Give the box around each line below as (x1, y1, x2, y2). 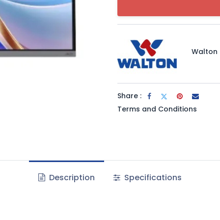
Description (47, 172, 95, 183)
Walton (192, 46, 218, 56)
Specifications (122, 172, 182, 183)
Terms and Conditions (117, 104, 197, 114)
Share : (117, 90, 141, 101)
